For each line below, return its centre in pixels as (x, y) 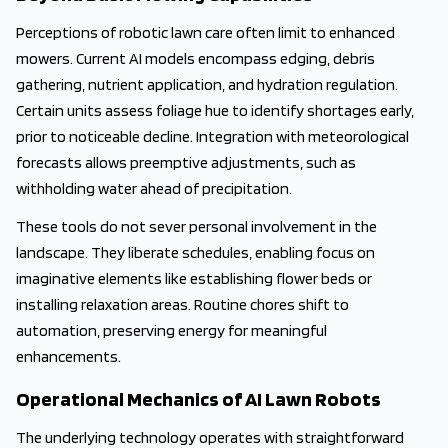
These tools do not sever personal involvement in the (196, 226)
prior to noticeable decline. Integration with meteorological (212, 136)
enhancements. (68, 356)
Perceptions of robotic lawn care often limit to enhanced (205, 32)
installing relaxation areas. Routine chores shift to (182, 304)
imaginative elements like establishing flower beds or (194, 278)
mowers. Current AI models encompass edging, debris (195, 58)
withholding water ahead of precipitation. (154, 188)
